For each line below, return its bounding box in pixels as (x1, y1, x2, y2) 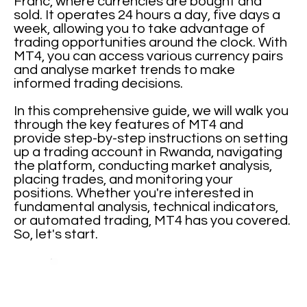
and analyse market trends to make (14, 63, 236, 77)
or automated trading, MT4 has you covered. (14, 214, 291, 228)
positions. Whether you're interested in (14, 186, 254, 200)
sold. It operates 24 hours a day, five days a (14, 8, 281, 22)
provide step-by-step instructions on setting (14, 132, 288, 145)
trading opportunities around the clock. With (14, 36, 288, 49)
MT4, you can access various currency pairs (14, 49, 284, 63)
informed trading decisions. (14, 77, 184, 90)
